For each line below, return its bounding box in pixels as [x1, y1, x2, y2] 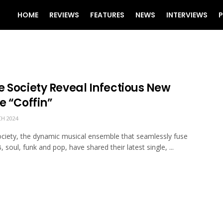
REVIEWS [49, 10, 79, 20]
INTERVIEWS [166, 10, 208, 20]
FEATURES [90, 10, 124, 20]
